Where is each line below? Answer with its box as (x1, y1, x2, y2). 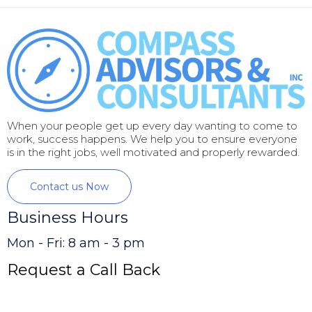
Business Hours (7, 208, 128, 228)
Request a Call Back (7, 260, 160, 280)
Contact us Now (30, 180, 109, 193)
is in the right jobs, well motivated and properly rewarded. (7, 145, 299, 159)
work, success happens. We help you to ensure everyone (7, 132, 297, 146)
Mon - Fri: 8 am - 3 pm (7, 235, 145, 251)
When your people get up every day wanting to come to (7, 118, 297, 132)
